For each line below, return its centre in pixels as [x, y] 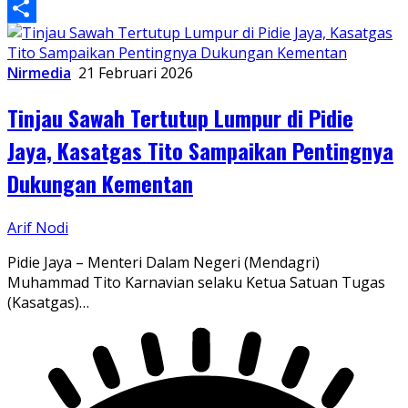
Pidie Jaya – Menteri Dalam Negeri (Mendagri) [163, 262]
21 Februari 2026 [136, 72]
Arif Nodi [38, 227]
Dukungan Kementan [100, 183]
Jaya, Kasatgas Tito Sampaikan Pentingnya [200, 150]
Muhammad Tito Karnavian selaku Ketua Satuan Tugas [196, 282]
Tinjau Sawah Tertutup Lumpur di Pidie [180, 117]
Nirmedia [39, 72]
